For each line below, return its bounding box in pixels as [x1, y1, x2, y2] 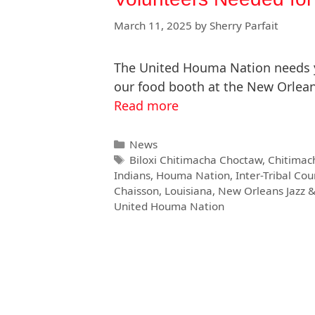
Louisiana [165, 184, 212, 198]
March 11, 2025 [114, 18, 192, 32]
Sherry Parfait [210, 18, 278, 32]
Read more [114, 96, 179, 114]
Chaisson [114, 184, 159, 198]
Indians [114, 168, 150, 183]
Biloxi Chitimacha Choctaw [129, 153, 263, 167]
